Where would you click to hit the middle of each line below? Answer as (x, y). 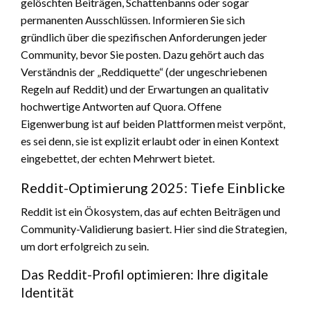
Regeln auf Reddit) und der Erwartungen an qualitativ (145, 89)
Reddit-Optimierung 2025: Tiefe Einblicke (153, 187)
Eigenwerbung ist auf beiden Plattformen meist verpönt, (153, 123)
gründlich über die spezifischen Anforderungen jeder (144, 37)
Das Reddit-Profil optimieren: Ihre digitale (145, 274)
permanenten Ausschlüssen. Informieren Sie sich (133, 19)
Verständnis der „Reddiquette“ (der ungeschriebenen (144, 71)
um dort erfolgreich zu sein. (85, 246)
